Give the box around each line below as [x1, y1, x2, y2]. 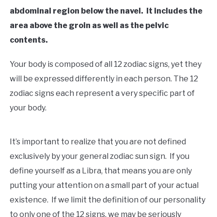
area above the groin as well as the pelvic [10, 21, 169, 31]
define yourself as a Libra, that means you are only [10, 166, 192, 176]
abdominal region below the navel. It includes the [10, 6, 202, 16]
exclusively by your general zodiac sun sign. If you [10, 152, 189, 161]
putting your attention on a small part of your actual [10, 181, 199, 190]
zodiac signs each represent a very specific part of [10, 89, 195, 98]
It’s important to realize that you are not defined [10, 137, 186, 147]
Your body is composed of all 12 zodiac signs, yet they [10, 60, 201, 69]
